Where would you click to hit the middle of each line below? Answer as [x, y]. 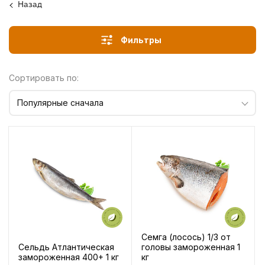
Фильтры [141, 40]
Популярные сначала [60, 103]
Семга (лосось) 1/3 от [186, 237]
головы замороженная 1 [191, 247]
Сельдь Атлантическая [66, 247]
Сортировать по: [44, 78]
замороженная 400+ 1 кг [69, 257]
